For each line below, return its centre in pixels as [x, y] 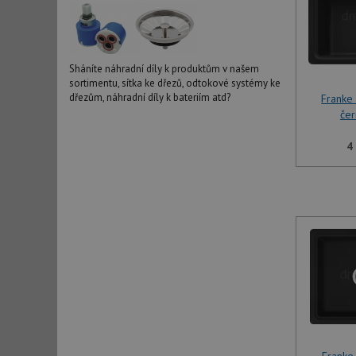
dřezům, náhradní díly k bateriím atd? [150, 97]
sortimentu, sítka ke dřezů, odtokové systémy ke [175, 83]
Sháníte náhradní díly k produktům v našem [164, 69]
